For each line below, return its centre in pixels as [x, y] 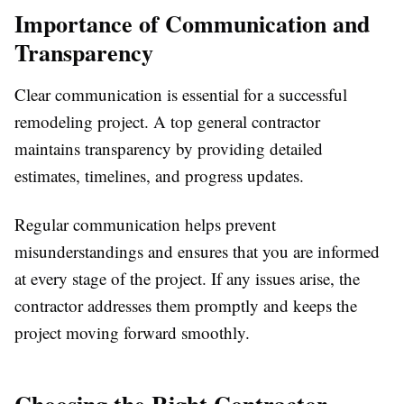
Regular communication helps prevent [145, 225]
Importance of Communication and [192, 24]
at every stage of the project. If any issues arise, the [187, 279]
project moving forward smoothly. [132, 333]
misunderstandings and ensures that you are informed [197, 252]
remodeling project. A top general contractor [167, 122]
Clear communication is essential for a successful [181, 95]
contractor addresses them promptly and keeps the [186, 306]
